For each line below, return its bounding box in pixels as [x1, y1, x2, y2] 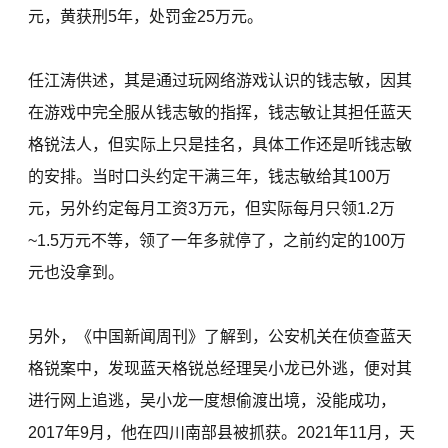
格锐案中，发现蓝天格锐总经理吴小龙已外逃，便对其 [28, 360, 413, 378]
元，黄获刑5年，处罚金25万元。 [28, 8, 264, 26]
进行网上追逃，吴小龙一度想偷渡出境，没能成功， [28, 392, 397, 410]
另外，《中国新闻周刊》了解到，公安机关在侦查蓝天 [28, 328, 413, 346]
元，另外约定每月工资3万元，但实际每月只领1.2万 [28, 200, 396, 218]
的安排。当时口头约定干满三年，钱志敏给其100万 [28, 168, 392, 186]
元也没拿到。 [28, 264, 125, 282]
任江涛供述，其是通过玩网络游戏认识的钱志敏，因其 [28, 72, 413, 90]
